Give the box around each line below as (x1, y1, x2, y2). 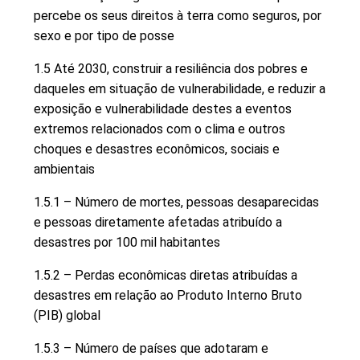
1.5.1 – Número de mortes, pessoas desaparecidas (34, 194, 319, 210)
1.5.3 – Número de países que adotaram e (34, 340, 268, 356)
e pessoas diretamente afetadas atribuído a (34, 214, 282, 230)
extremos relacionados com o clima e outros (34, 121, 285, 137)
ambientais (34, 161, 95, 177)
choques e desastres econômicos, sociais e (34, 141, 280, 157)
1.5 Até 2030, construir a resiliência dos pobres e (34, 60, 308, 76)
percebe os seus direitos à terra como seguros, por (34, 7, 321, 23)
